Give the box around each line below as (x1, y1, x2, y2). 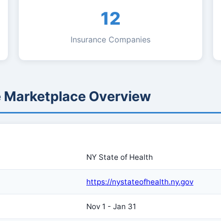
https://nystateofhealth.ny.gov (86, 177, 193, 186)
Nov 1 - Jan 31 (86, 202, 136, 211)
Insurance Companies (70, 35, 150, 44)
